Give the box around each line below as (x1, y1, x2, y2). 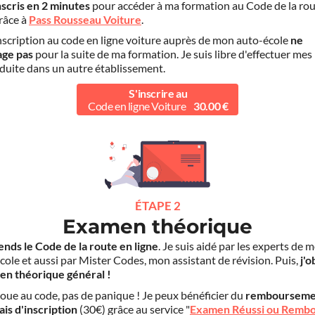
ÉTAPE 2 (134, 199, 181, 213)
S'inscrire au (129, 86, 188, 100)
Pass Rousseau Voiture (29, 13, 141, 26)
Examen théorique (63, 214, 252, 239)
